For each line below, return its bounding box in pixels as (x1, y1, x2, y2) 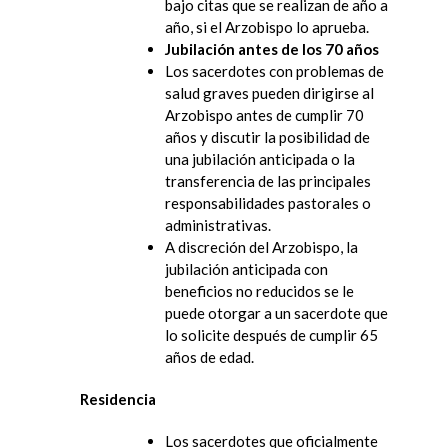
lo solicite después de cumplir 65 (165, 325, 378, 344)
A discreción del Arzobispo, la (165, 237, 358, 256)
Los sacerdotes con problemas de (165, 61, 384, 80)
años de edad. (165, 347, 254, 366)
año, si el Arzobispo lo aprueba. (165, 17, 369, 36)
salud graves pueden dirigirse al (165, 83, 374, 102)
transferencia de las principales (165, 171, 371, 190)
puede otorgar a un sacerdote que (165, 303, 388, 322)
